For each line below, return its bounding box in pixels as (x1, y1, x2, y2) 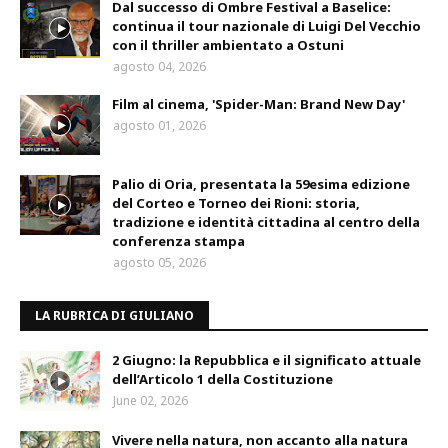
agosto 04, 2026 (113, 57, 206, 75)
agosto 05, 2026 (113, 253, 206, 271)
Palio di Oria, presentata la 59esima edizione (112, 174, 410, 193)
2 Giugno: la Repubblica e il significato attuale (112, 350, 421, 369)
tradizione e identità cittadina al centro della (112, 212, 420, 231)
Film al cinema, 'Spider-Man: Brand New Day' (112, 94, 405, 113)
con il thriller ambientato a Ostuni (112, 35, 344, 54)
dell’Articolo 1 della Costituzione (112, 369, 333, 388)
